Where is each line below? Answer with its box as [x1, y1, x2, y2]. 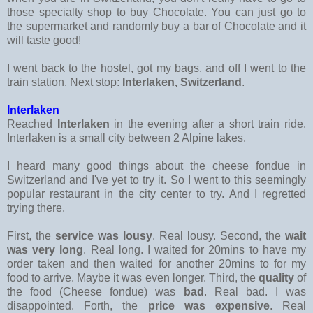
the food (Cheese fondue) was [7, 285, 184, 298]
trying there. [7, 201, 68, 214]
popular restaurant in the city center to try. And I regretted [7, 187, 306, 200]
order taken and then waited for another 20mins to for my [7, 257, 306, 270]
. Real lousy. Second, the [152, 229, 285, 242]
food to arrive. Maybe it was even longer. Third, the [7, 271, 259, 284]
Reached [7, 117, 57, 130]
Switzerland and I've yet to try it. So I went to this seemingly [7, 173, 306, 186]
